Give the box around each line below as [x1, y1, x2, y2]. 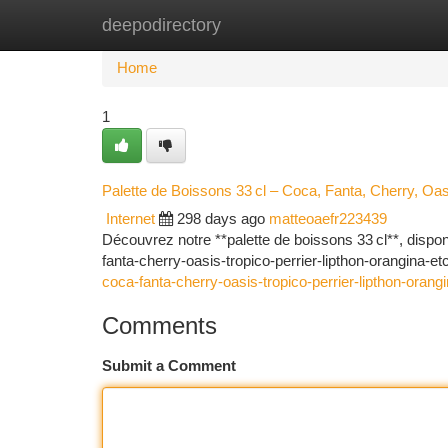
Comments [102, 312, 217, 339]
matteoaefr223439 [269, 211, 387, 227]
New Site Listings [202, 17, 315, 33]
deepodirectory [102, 15, 221, 35]
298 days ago [177, 211, 265, 227]
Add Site [345, 17, 400, 33]
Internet [106, 211, 155, 227]
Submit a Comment [102, 358, 236, 374]
